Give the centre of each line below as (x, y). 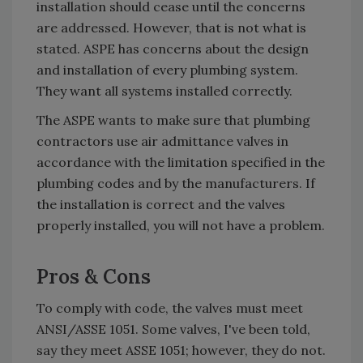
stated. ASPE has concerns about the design (173, 49)
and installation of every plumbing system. (167, 70)
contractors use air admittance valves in (162, 141)
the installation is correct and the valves (161, 204)
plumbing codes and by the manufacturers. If (176, 183)
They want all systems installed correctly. (164, 91)
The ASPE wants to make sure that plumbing (173, 120)
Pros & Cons (94, 277)
